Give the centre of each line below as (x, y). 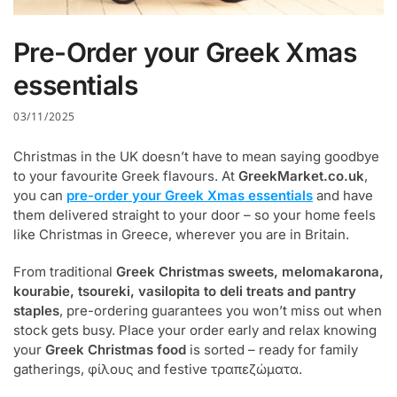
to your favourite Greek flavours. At (126, 176)
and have (343, 196)
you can (40, 196)
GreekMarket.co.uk (301, 176)
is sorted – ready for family (272, 349)
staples (36, 310)
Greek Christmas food (116, 349)
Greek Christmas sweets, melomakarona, (250, 271)
